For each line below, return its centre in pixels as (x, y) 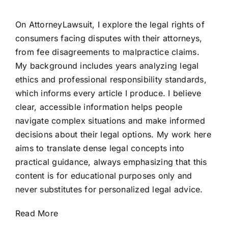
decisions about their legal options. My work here (113, 135)
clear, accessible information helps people (99, 107)
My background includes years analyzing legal (107, 66)
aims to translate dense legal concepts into (100, 148)
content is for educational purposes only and (104, 176)
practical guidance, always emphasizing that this (111, 162)
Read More (37, 213)
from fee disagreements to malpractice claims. (107, 52)
